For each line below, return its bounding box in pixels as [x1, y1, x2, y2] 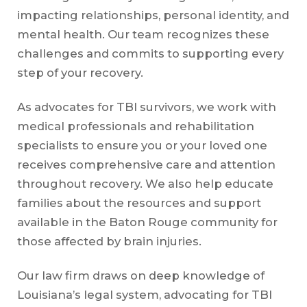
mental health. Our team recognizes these [16, 27, 269, 42]
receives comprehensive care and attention [16, 158, 275, 172]
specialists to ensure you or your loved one [16, 138, 267, 153]
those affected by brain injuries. [16, 234, 204, 249]
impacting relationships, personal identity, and [16, 8, 289, 23]
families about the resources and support [16, 196, 261, 210]
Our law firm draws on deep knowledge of [16, 269, 265, 283]
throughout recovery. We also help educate [16, 177, 273, 191]
